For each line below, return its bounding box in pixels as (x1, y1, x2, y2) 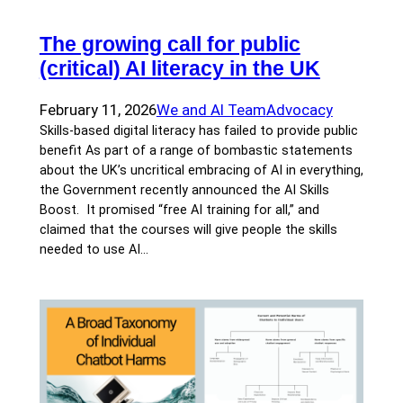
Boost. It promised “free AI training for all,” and (39, 202, 319, 219)
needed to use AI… (39, 242, 148, 258)
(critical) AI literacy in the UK (39, 57, 320, 81)
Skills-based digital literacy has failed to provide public (39, 123, 358, 139)
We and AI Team (156, 101, 266, 120)
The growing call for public (39, 32, 300, 57)
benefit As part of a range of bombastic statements (39, 143, 353, 159)
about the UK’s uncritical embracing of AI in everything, (39, 163, 363, 179)
